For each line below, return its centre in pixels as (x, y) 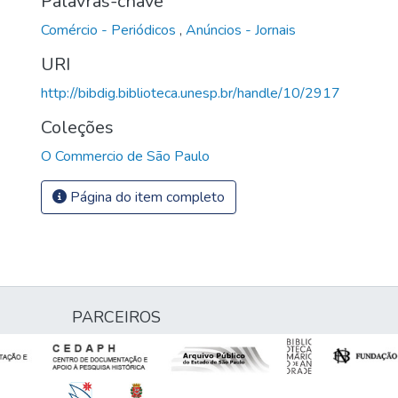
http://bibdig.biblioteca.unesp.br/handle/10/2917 (191, 93)
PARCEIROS (116, 317)
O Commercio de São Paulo (125, 156)
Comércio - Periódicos (110, 30)
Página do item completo (146, 197)
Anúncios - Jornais (241, 30)
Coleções (77, 127)
